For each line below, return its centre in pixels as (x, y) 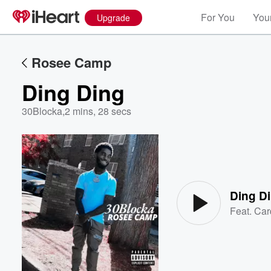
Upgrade (113, 18)
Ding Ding (73, 92)
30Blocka (42, 111)
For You (218, 17)
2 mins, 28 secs (98, 111)
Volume (229, 168)
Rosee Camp (71, 62)
